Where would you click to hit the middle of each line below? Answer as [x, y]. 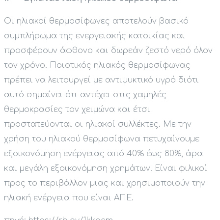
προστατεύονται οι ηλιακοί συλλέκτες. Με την [98, 124]
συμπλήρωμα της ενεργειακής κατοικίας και [95, 36]
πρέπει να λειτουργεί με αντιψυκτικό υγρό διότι [101, 80]
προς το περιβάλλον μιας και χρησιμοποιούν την [105, 183]
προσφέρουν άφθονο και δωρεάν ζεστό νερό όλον [108, 51]
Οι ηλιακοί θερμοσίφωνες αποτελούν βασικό [96, 21]
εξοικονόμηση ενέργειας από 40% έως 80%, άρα [103, 154]
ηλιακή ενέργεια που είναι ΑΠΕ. [69, 198]
